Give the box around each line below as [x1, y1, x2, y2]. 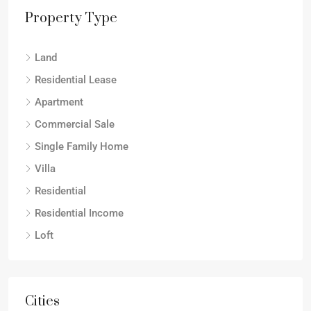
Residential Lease [35, 74, 117, 86]
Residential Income [35, 207, 124, 219]
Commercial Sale [35, 118, 115, 131]
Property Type [25, 10, 117, 27]
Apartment [35, 96, 83, 108]
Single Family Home [35, 140, 128, 153]
